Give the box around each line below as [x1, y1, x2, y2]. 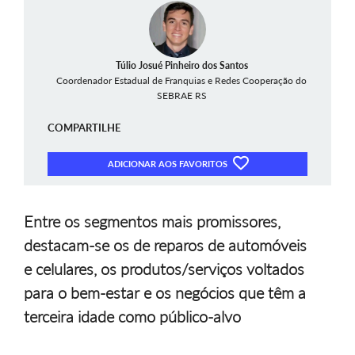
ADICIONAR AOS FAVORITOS [107, 158, 230, 170]
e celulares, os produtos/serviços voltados [24, 259, 304, 279]
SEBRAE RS [156, 90, 207, 101]
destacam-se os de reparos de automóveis [24, 235, 307, 255]
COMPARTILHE [48, 121, 120, 134]
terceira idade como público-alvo [24, 307, 241, 326]
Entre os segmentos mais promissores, [24, 212, 281, 231]
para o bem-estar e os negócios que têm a [24, 283, 306, 303]
